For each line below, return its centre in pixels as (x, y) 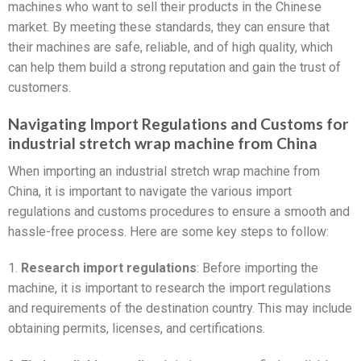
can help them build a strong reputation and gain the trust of (174, 68)
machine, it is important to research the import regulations (170, 288)
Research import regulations (109, 268)
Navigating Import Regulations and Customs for (178, 123)
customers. (39, 88)
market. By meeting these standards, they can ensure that (169, 27)
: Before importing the (257, 268)
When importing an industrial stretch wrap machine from (164, 171)
